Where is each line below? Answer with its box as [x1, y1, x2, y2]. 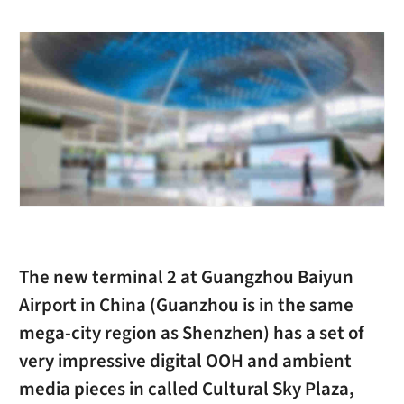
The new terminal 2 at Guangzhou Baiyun [18, 264, 353, 291]
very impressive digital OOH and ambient [18, 348, 352, 375]
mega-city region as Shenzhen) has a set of [18, 320, 364, 347]
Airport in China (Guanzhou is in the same [18, 292, 353, 319]
